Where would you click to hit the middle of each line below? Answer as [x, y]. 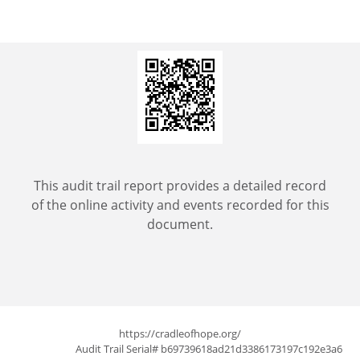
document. [180, 224]
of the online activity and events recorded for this [180, 205]
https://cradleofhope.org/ [180, 333]
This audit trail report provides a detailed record [180, 186]
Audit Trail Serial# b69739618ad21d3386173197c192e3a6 [209, 349]
